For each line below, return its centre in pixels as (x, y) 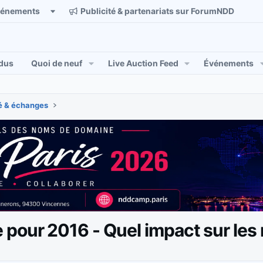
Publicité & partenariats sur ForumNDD (157, 11)
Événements (229, 63)
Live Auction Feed (143, 63)
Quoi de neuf (57, 63)
